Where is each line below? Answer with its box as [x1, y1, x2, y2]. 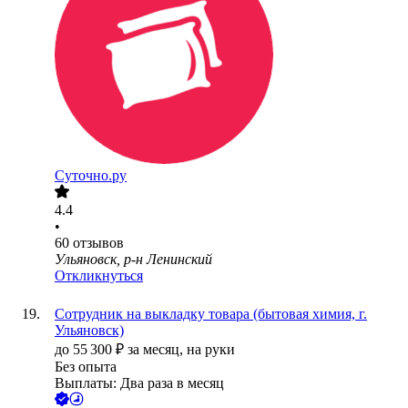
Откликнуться [55, 268, 143, 284]
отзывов [73, 235, 124, 251]
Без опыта [55, 359, 117, 375]
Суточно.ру [55, 168, 127, 184]
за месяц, [127, 342, 187, 358]
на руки [187, 342, 235, 358]
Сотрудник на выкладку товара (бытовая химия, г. [55, 306, 367, 322]
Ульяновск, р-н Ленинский [55, 251, 212, 268]
